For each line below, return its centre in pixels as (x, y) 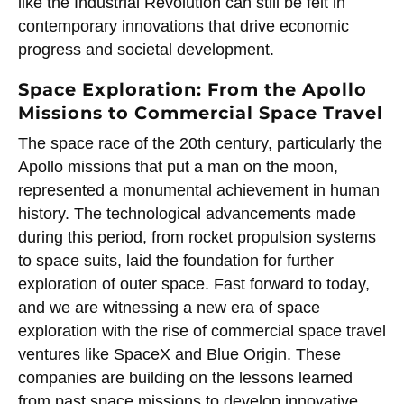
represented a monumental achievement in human (199, 190)
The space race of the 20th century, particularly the (200, 143)
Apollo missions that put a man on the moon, (178, 166)
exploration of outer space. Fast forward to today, (194, 284)
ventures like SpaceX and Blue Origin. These (179, 354)
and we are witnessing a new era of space (169, 307)
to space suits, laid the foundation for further (176, 260)
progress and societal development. (146, 50)
